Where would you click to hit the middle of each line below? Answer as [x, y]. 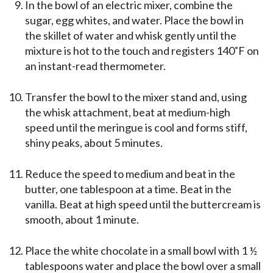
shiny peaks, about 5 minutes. [94, 143]
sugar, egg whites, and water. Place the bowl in [134, 20]
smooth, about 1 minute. [82, 220]
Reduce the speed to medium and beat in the [130, 174]
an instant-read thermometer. [95, 66]
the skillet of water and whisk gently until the [131, 36]
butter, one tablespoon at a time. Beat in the [128, 189]
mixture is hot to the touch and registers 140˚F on [142, 51]
